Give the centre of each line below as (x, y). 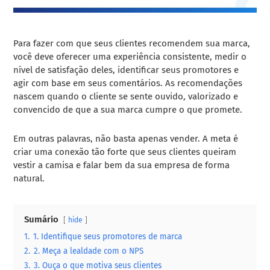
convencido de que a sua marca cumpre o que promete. (128, 109)
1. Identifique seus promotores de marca (108, 236)
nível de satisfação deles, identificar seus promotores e (126, 70)
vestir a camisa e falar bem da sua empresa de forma (122, 165)
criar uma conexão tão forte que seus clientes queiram (125, 152)
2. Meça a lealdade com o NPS (89, 251)
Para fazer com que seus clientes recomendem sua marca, (132, 43)
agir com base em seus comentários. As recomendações (128, 83)
